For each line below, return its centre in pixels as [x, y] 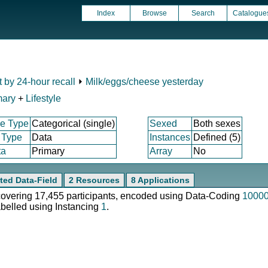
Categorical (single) [73, 124]
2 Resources [94, 180]
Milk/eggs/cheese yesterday [144, 82]
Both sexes [217, 124]
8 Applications [160, 180]
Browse [154, 13]
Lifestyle [43, 98]
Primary [48, 151]
